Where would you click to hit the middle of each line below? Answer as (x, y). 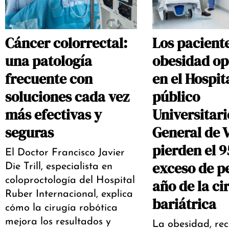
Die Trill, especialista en (59, 166)
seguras (29, 132)
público (176, 96)
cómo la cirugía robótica (61, 208)
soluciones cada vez (67, 96)
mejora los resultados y (58, 222)
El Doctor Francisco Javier (65, 153)
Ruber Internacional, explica (69, 194)
